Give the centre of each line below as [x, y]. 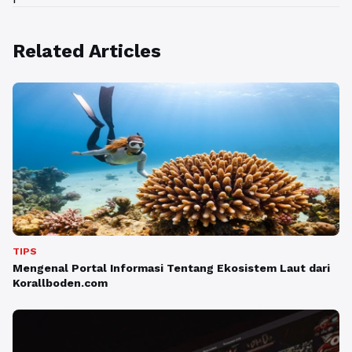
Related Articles [87, 51]
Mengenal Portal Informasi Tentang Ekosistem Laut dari [171, 268]
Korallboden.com [60, 282]
